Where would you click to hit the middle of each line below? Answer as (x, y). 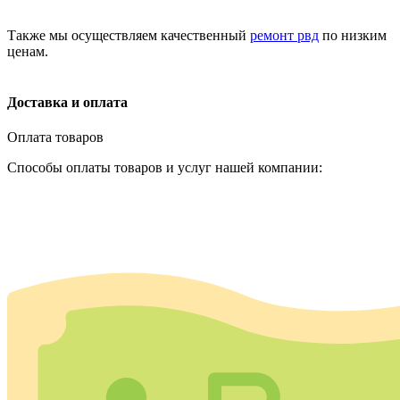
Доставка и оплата (67, 103)
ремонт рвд (284, 35)
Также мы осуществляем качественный (129, 35)
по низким (353, 35)
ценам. (28, 51)
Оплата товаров (55, 137)
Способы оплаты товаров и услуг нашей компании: (165, 168)
